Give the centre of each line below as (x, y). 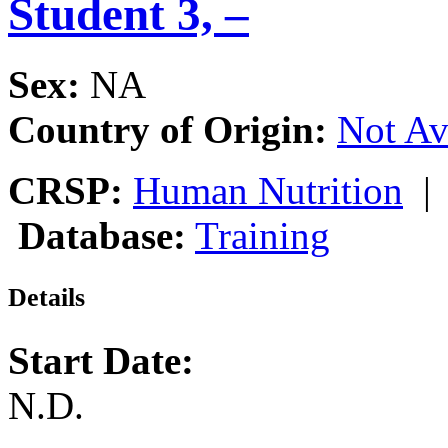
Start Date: (101, 361)
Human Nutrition (268, 191)
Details (46, 298)
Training (262, 236)
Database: (102, 236)
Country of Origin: (167, 130)
